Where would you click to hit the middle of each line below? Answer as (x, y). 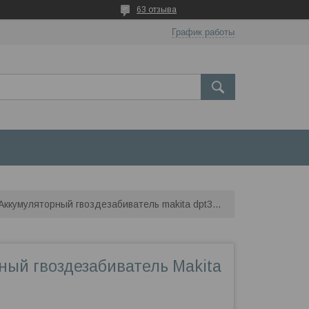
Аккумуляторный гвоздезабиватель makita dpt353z (217, 204)
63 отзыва (157, 10)
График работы (203, 32)
